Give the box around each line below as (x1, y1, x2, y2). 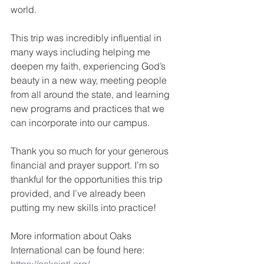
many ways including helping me (11, 46, 153, 58)
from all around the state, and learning (11, 88, 172, 101)
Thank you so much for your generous (11, 145, 171, 157)
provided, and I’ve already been (11, 187, 148, 200)
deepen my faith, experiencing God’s (11, 60, 168, 72)
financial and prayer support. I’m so (11, 159, 161, 171)
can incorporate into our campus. (11, 117, 152, 129)
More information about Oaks (11, 230, 134, 242)
